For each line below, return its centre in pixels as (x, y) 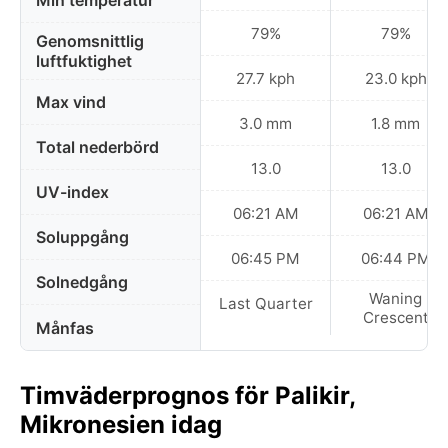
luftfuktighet (84, 61)
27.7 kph (265, 78)
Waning (395, 298)
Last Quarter (265, 303)
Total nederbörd (97, 147)
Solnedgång (82, 282)
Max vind (71, 102)
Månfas (65, 327)
